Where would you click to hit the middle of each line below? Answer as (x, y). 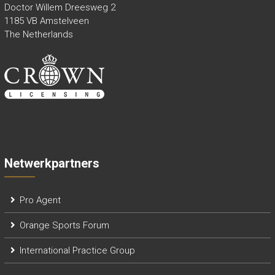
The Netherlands (38, 34)
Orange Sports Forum (64, 225)
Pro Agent (40, 200)
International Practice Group (77, 250)
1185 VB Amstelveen (46, 21)
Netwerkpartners (52, 163)
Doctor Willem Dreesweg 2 (60, 7)
